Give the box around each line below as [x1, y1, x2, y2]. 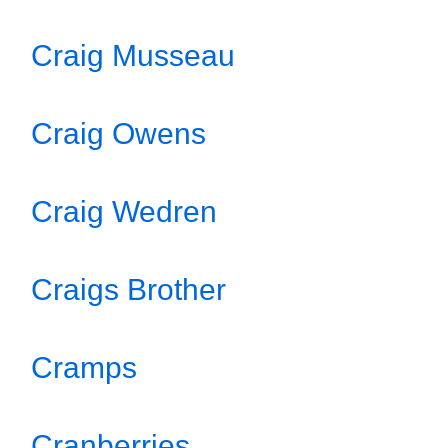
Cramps [31, 351, 137, 384]
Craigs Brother [31, 273, 226, 306]
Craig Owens [31, 117, 206, 150]
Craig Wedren [31, 195, 217, 228]
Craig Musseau [31, 39, 235, 72]
